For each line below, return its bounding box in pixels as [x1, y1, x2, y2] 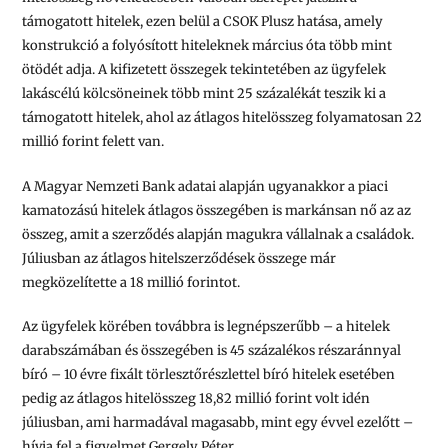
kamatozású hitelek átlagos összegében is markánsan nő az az [22, 201, 412, 219]
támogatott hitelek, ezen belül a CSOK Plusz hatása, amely [22, 12, 384, 30]
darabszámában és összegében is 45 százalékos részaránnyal [22, 342, 402, 360]
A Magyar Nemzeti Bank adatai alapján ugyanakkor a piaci [22, 177, 389, 195]
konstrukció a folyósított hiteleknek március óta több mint [22, 36, 393, 54]
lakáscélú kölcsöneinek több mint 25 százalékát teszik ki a [22, 84, 387, 102]
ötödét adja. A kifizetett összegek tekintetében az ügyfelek [22, 60, 387, 78]
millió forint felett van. [22, 132, 165, 150]
